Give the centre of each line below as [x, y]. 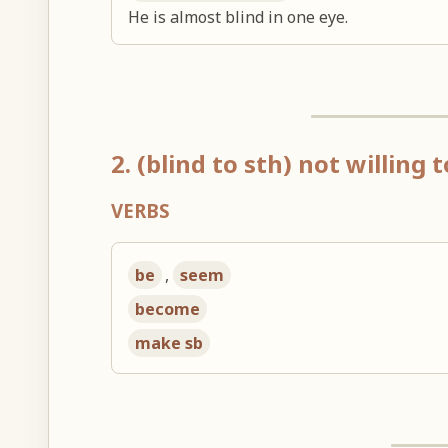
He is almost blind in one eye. [238, 17]
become [168, 308]
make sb [169, 342]
